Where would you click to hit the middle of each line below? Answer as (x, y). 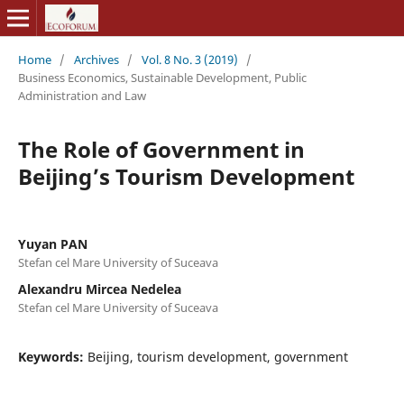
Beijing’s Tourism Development (186, 176)
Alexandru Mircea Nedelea (99, 289)
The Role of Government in (161, 149)
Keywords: (52, 356)
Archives (96, 59)
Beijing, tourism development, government (217, 356)
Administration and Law (82, 95)
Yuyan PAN (52, 243)
